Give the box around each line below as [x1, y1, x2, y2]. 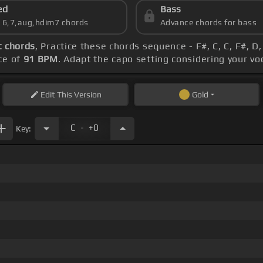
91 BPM [23, 53, 58, 65]
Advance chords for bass [160, 18, 257, 28]
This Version [55, 90, 102, 100]
